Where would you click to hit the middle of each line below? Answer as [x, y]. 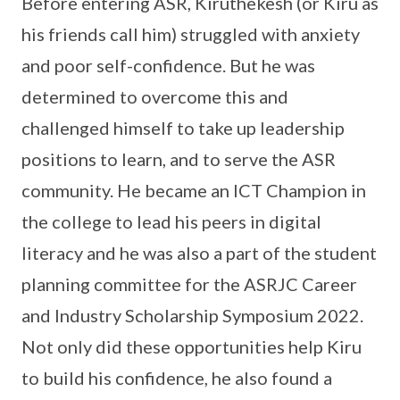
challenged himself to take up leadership [183, 127]
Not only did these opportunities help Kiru [192, 346]
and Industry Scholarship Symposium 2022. [192, 315]
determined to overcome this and [155, 96]
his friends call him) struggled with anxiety [191, 33]
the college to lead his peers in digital [171, 221]
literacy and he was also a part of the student [199, 252]
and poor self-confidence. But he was [168, 65]
